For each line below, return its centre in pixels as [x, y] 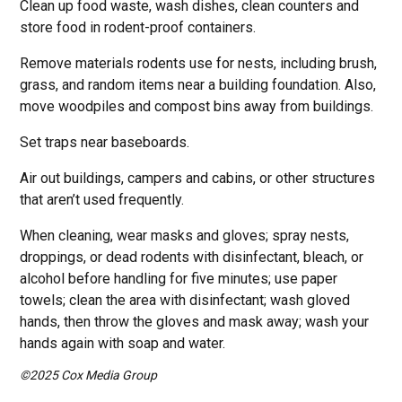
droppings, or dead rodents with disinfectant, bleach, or [192, 257]
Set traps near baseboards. [105, 142]
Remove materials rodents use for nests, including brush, [199, 63]
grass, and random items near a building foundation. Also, [198, 85]
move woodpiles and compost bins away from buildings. [197, 106]
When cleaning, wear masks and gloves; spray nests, [185, 236]
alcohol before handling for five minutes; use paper [179, 279]
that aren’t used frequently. [102, 200]
